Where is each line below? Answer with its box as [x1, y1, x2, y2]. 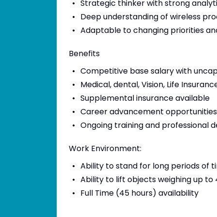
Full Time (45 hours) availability [80, 187, 199, 199]
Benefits [69, 48, 100, 59]
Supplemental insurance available [80, 93, 210, 104]
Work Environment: [69, 143, 141, 154]
